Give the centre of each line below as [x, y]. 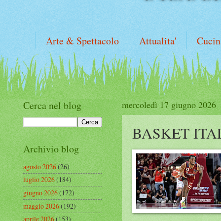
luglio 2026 [39, 180]
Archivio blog [51, 149]
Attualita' [158, 41]
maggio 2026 [41, 206]
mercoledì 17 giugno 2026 [169, 105]
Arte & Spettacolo [82, 41]
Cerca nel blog [52, 105]
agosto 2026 [40, 166]
